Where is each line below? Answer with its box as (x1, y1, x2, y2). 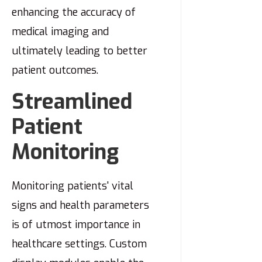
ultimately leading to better (12, 44, 147, 58)
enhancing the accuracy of (12, 5, 136, 20)
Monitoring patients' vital (12, 179, 133, 194)
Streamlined (12, 88, 132, 116)
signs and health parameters (12, 198, 149, 213)
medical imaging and (12, 25, 109, 39)
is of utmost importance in (12, 218, 140, 232)
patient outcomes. (12, 63, 98, 78)
